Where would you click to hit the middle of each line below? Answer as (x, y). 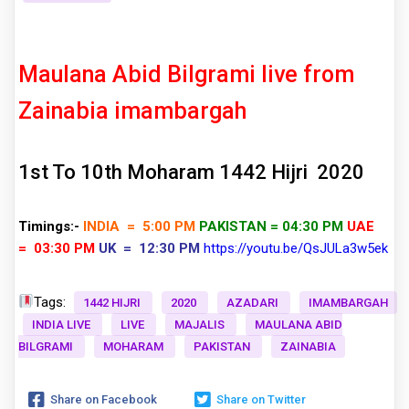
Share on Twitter (261, 399)
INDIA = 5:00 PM (139, 226)
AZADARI (254, 302)
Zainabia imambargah (132, 111)
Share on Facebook (104, 399)
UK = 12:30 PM (149, 248)
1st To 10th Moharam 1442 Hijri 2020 (191, 173)
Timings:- (49, 226)
